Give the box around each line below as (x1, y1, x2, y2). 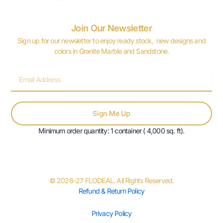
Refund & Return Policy (78, 186, 145, 195)
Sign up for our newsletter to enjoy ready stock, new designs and (17, 36, 206, 45)
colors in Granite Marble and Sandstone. (54, 46, 169, 55)
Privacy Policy (91, 209, 132, 218)
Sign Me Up (93, 109, 130, 118)
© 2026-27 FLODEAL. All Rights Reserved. (49, 176, 174, 185)
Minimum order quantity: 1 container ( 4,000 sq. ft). (38, 126, 185, 135)
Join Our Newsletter (71, 22, 152, 33)
